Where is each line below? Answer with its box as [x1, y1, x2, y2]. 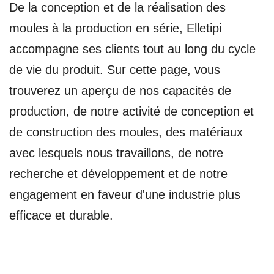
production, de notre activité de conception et [9, 105, 254, 118]
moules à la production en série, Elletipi [9, 21, 221, 35]
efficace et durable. [9, 209, 113, 222]
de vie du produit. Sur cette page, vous [9, 63, 220, 76]
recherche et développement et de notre [9, 167, 228, 180]
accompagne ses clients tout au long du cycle [9, 42, 256, 56]
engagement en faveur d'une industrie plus [9, 188, 240, 201]
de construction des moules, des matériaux [9, 125, 243, 139]
